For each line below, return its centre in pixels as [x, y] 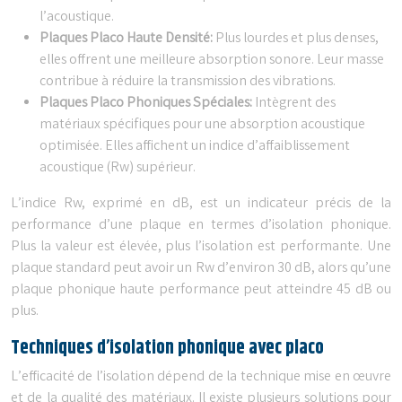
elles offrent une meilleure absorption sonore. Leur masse [212, 60]
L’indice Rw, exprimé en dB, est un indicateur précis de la [201, 204]
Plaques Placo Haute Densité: [127, 39]
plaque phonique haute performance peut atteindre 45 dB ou [201, 290]
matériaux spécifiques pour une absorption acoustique [202, 125]
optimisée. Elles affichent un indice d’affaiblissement [195, 146]
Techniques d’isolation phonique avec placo [167, 348]
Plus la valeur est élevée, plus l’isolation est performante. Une [201, 247]
